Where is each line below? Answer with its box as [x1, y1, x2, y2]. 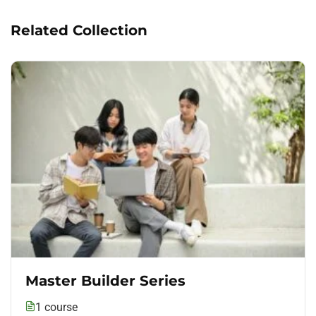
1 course [35, 300, 78, 314]
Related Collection [11, 22, 147, 39]
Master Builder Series [25, 272, 186, 289]
